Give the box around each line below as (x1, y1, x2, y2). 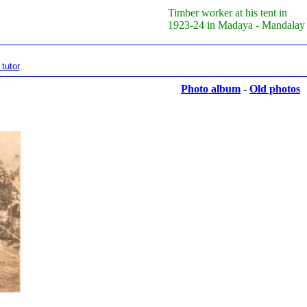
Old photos (249, 83, 300, 95)
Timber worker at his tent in (168, 7, 287, 19)
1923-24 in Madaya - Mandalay (168, 19, 305, 31)
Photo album (181, 83, 241, 95)
